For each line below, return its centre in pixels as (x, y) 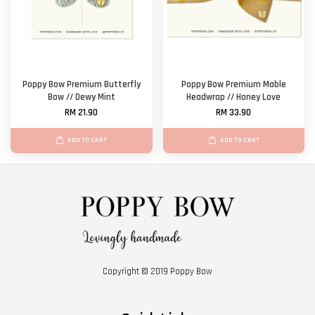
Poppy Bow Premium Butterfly (81, 84)
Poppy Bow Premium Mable (233, 84)
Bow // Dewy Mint (81, 97)
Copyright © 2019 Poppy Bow (157, 272)
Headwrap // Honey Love (234, 97)
